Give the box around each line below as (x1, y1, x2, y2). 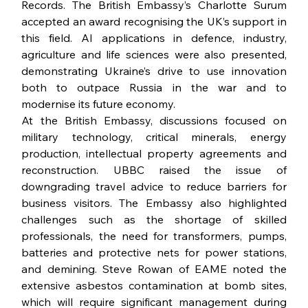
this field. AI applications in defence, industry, (21, 31, 287, 45)
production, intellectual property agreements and (21, 146, 287, 161)
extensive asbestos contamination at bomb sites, (21, 278, 287, 293)
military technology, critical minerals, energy (21, 130, 287, 144)
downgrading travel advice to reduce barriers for (21, 179, 287, 194)
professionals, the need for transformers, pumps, (21, 229, 287, 243)
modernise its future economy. (21, 97, 176, 111)
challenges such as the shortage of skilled (21, 212, 287, 227)
